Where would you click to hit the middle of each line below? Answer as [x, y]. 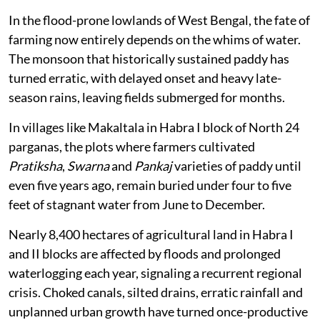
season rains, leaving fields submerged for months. [147, 97]
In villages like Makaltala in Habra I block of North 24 [154, 127]
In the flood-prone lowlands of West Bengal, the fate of [159, 20]
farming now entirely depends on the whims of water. [155, 39]
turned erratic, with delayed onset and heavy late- [145, 77]
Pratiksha [35, 165]
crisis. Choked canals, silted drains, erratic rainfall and [156, 292]
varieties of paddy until [237, 165]
